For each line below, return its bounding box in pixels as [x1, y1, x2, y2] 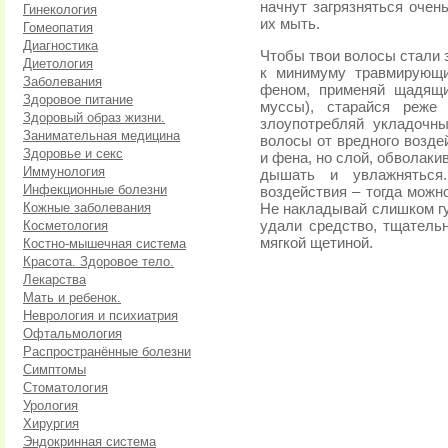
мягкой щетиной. [260, 235, 373, 251]
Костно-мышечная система [23, 236, 186, 251]
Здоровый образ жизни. [23, 110, 165, 125]
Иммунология [23, 164, 105, 179]
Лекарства [23, 272, 86, 287]
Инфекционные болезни [23, 182, 167, 197]
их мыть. [260, 16, 320, 32]
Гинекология [23, 2, 97, 17]
